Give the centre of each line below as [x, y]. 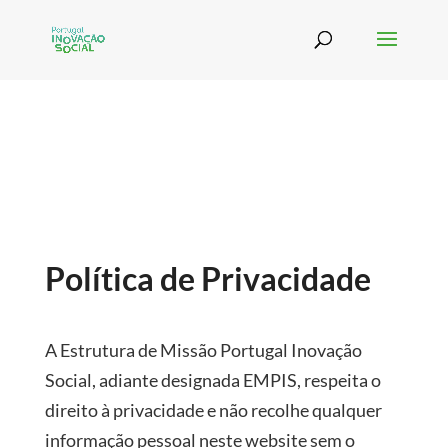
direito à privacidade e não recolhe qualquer [213, 410]
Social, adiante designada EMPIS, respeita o [212, 380]
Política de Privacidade [207, 278]
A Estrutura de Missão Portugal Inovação [203, 350]
